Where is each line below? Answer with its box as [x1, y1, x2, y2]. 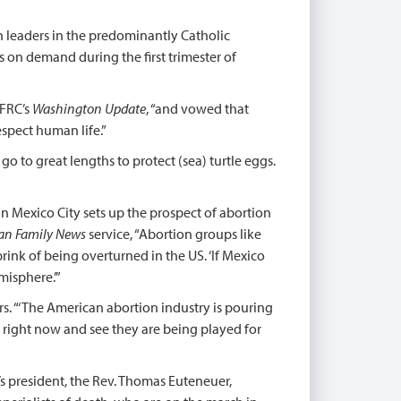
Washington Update [32, 99, 146, 117]
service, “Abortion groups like [86, 225, 261, 243]
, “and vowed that [146, 99, 249, 117]
